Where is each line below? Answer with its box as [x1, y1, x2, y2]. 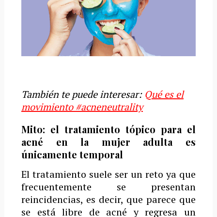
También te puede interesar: [21, 87, 144, 101]
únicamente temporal [21, 147, 123, 161]
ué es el [151, 87, 184, 101]
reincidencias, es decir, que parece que [21, 192, 196, 206]
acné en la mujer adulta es [21, 135, 196, 148]
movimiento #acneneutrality [21, 100, 143, 113]
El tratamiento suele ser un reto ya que [21, 167, 196, 181]
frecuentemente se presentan [21, 180, 196, 193]
